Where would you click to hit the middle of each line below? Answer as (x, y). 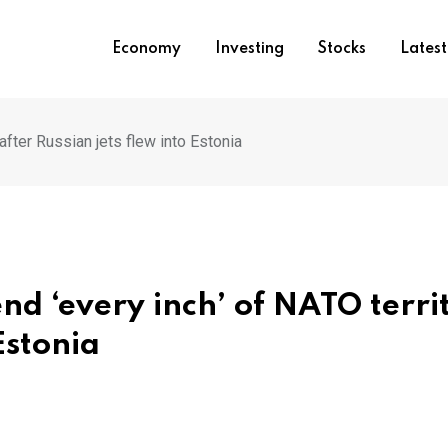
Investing (249, 49)
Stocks (341, 49)
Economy (146, 49)
